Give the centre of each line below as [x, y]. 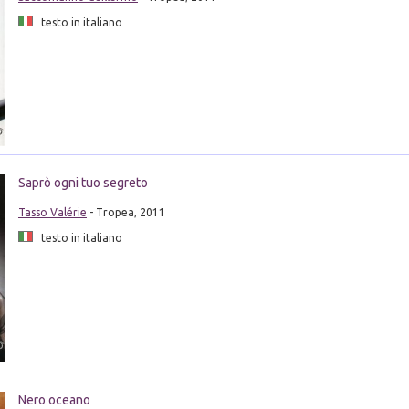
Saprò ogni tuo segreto [83, 183]
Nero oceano [54, 399]
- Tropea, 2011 [126, 213]
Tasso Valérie [52, 213]
